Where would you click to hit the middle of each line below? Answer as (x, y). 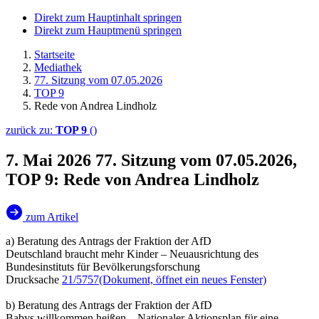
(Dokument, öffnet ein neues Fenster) (183, 279)
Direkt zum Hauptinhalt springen (108, 17)
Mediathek (58, 67)
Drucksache (34, 279)
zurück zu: (31, 130)
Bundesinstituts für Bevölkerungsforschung (103, 266)
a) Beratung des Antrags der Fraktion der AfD (109, 241)
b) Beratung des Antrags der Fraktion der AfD (109, 305)
